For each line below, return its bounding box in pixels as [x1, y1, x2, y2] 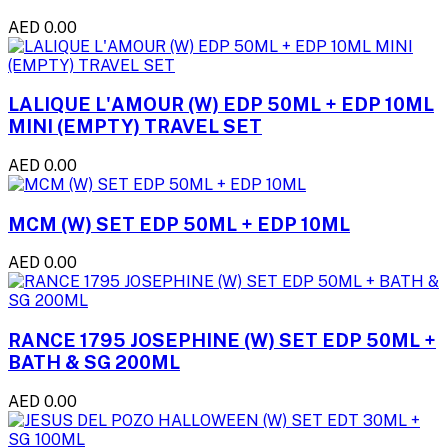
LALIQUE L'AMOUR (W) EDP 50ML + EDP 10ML [8, 93, 434, 116]
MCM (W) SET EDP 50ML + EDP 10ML [8, 212, 350, 235]
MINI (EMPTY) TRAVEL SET [8, 115, 262, 138]
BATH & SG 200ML [8, 351, 180, 374]
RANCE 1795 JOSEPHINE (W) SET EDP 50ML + [8, 329, 436, 352]
